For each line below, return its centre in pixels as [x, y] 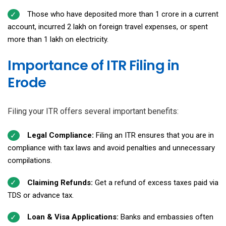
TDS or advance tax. [41, 195]
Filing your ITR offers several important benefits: [93, 111]
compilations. [30, 161]
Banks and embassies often [167, 217]
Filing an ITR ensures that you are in [155, 135]
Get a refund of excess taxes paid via [156, 182]
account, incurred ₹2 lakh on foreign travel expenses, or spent [108, 27]
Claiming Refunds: [61, 182]
